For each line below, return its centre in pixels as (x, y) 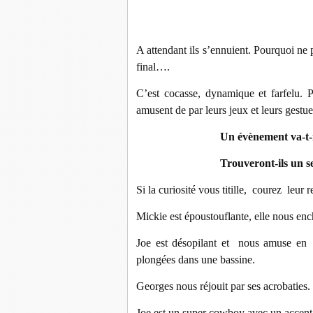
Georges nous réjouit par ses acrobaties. (223, 286)
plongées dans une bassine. (196, 260)
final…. (153, 67)
